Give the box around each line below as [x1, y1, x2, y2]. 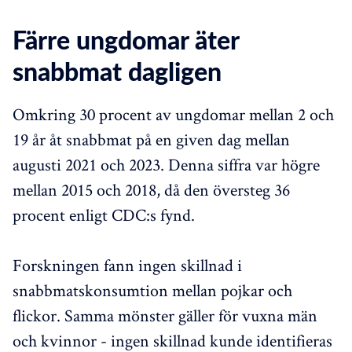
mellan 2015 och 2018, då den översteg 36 [13, 178, 290, 200]
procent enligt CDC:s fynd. [13, 203, 195, 225]
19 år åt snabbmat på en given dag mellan [13, 127, 290, 150]
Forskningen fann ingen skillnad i [13, 253, 242, 276]
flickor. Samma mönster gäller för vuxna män [13, 303, 317, 326]
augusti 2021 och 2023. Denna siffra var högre [13, 152, 320, 175]
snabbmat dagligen [13, 60, 222, 86]
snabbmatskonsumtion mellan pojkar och [13, 278, 292, 301]
